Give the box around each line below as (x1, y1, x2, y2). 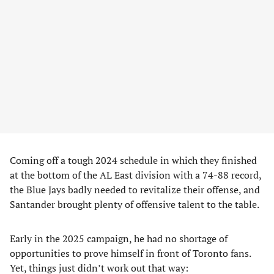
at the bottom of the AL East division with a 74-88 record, (10, 168, 261, 182)
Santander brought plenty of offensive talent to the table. (10, 198, 259, 211)
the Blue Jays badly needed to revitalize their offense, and (10, 183, 260, 196)
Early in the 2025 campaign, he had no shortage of (10, 232, 228, 245)
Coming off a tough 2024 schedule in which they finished (10, 154, 257, 167)
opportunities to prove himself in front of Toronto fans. (10, 246, 251, 260)
